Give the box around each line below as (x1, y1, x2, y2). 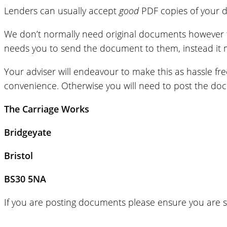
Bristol (4, 149, 33, 162)
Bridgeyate (4, 126, 51, 138)
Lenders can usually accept (4, 4, 119, 17)
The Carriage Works (4, 102, 89, 115)
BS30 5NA (4, 172, 46, 185)
